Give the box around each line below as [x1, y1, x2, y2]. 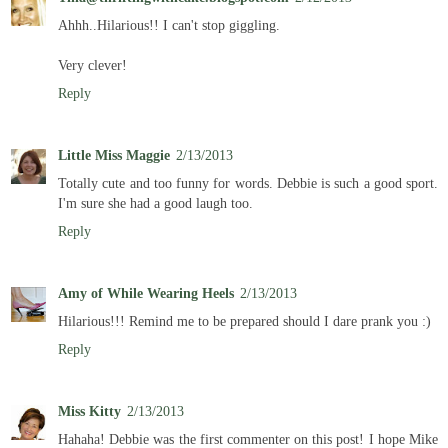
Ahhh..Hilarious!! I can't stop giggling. [58, 17, 280, 34]
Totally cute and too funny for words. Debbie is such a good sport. [58, 175, 438, 192]
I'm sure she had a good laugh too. [58, 195, 253, 212]
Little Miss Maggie [58, 147, 170, 164]
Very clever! [58, 57, 127, 74]
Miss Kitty [58, 403, 121, 420]
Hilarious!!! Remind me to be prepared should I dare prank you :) [58, 313, 431, 330]
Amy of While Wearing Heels [58, 285, 234, 302]
